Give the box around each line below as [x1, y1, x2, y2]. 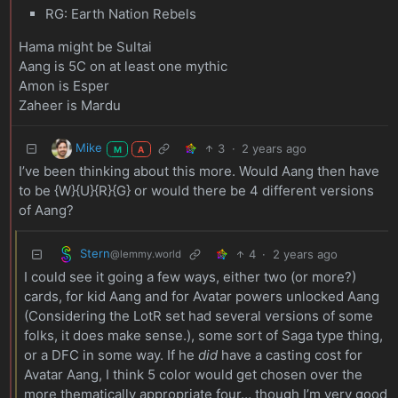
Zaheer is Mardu [18, 96, 121, 114]
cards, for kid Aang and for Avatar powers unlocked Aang [23, 287, 379, 305]
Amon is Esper [18, 76, 109, 94]
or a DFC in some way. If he [23, 346, 198, 363]
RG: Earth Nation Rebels [44, 4, 196, 22]
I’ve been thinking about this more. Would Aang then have [18, 162, 379, 179]
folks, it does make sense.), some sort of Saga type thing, [23, 326, 383, 344]
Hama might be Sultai [18, 37, 152, 55]
